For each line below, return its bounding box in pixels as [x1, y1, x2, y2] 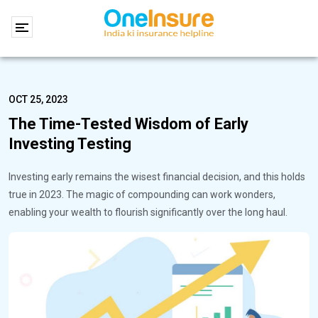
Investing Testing [9, 135, 131, 153]
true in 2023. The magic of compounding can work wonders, [9, 189, 275, 200]
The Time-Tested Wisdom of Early [9, 115, 248, 133]
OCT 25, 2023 [9, 94, 68, 105]
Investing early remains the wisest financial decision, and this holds [9, 171, 305, 182]
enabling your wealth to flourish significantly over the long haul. [9, 207, 287, 218]
